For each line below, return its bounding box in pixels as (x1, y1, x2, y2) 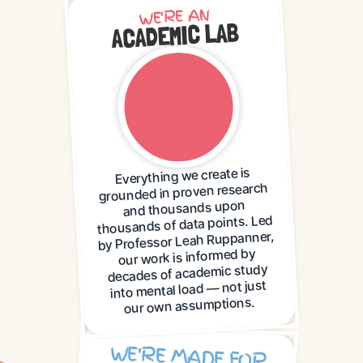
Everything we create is (114, 164, 250, 188)
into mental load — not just (109, 276, 267, 301)
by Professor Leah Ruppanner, (97, 228, 275, 254)
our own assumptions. (122, 293, 255, 317)
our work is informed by (117, 245, 256, 269)
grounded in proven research (98, 179, 268, 205)
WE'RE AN (138, 2, 210, 30)
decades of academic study (106, 260, 268, 285)
